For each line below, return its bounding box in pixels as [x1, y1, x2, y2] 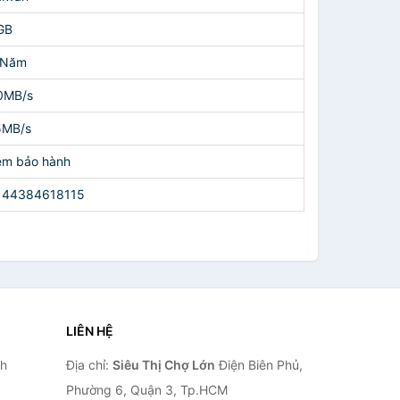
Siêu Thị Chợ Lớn [112, 357, 215, 372]
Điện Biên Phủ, [214, 357, 303, 372]
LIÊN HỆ [65, 323, 113, 338]
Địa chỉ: [65, 357, 112, 372]
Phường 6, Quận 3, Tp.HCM [65, 382, 228, 397]
